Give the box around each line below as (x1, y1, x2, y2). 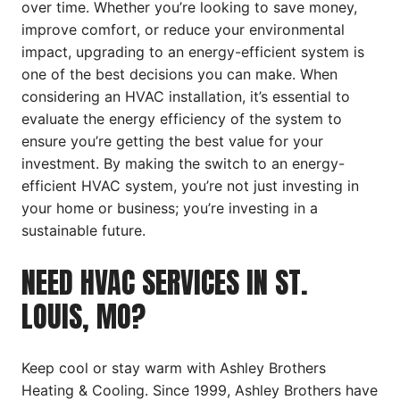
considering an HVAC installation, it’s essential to (21, 87, 350, 105)
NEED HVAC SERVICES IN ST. (21, 260, 308, 304)
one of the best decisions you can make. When (21, 64, 337, 83)
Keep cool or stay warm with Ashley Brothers (21, 359, 326, 378)
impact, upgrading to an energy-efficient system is (21, 42, 364, 61)
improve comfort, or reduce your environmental (21, 20, 345, 38)
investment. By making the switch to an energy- (21, 154, 345, 172)
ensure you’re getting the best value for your (21, 131, 323, 150)
